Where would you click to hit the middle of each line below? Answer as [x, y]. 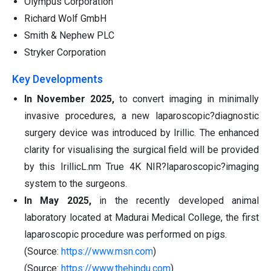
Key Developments [57, 79]
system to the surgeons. [76, 184]
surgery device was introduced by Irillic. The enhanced [142, 133]
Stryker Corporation [65, 53]
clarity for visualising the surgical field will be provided [142, 150]
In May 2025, [58, 201]
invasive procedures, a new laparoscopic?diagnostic [142, 116]
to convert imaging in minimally [187, 99]
